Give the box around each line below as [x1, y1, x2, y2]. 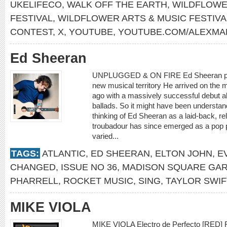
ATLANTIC [42, 148, 86, 159]
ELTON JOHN [155, 148, 212, 159]
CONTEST [10, 26, 53, 37]
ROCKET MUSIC [63, 175, 133, 186]
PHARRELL [10, 175, 58, 186]
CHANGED [10, 162, 56, 172]
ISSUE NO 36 [61, 162, 117, 172]
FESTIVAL [10, 13, 53, 23]
